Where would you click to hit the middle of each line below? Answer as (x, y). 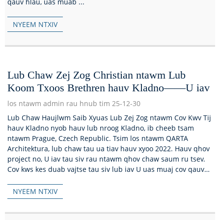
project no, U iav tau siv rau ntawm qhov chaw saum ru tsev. (106, 159)
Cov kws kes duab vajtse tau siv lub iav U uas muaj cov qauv (106, 169)
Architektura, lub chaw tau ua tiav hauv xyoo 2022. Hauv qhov (109, 148)
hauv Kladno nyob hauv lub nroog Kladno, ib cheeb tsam (101, 128)
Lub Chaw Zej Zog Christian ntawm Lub (96, 75)
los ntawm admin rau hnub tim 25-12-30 (74, 103)
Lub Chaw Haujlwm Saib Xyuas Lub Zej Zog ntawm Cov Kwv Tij (109, 117)
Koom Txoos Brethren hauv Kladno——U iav (109, 87)
